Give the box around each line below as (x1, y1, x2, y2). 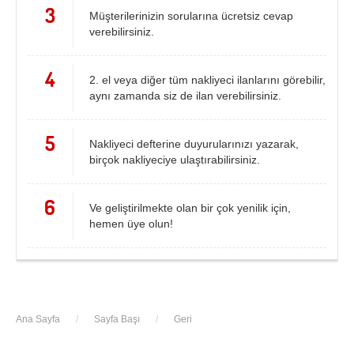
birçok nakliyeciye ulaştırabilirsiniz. (88, 153, 260, 166)
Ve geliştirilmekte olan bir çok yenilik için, (88, 201, 291, 214)
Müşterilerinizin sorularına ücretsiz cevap (88, 9, 293, 22)
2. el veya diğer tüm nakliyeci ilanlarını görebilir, (88, 73, 326, 86)
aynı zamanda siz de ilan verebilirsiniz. (88, 89, 281, 102)
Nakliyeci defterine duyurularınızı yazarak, (88, 137, 299, 150)
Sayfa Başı (94, 314, 140, 325)
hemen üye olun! (88, 217, 173, 230)
